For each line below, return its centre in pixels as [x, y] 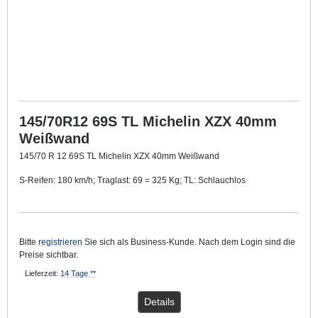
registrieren [60, 242]
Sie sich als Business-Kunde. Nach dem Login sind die [189, 242]
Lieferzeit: [43, 273]
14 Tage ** [78, 273]
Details [159, 301]
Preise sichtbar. [49, 254]
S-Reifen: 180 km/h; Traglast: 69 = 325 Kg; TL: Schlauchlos [132, 180]
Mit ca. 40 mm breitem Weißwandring [93, 204]
